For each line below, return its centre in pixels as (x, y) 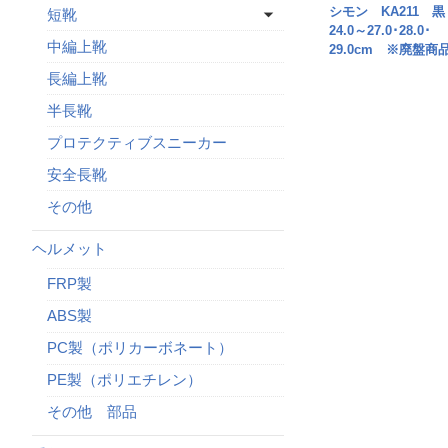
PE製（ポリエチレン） (124, 379)
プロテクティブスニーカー (137, 142)
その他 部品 (92, 411)
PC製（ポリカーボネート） (140, 347)
